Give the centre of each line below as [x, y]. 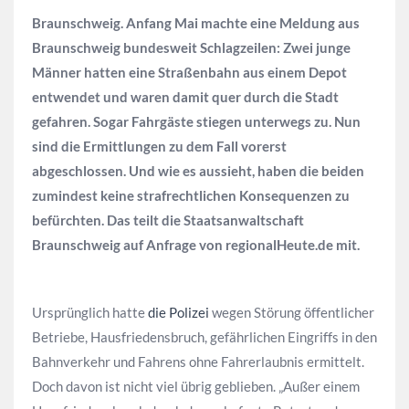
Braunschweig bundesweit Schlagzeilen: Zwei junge [191, 47]
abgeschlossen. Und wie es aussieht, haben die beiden [198, 170]
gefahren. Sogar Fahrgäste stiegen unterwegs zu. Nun [196, 121]
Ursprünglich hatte [90, 313]
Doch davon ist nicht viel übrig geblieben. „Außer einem [196, 387]
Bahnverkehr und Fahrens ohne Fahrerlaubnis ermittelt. [198, 362]
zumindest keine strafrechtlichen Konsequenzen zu [191, 195]
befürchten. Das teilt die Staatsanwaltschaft [168, 220]
